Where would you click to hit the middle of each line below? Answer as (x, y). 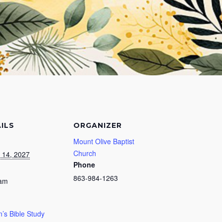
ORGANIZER (98, 125)
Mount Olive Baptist (104, 141)
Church (85, 153)
